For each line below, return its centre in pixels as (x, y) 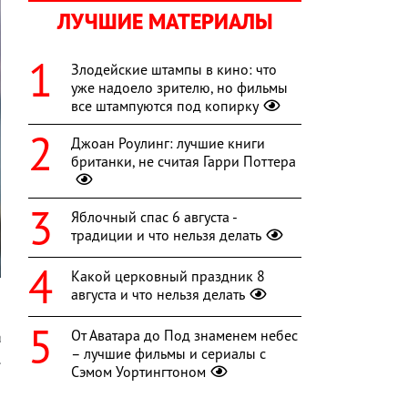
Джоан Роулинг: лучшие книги (168, 143)
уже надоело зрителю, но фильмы (179, 88)
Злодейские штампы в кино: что (174, 70)
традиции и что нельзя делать (166, 235)
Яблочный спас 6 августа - (154, 217)
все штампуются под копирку (165, 106)
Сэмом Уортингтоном (138, 372)
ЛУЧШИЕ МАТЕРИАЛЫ (165, 22)
